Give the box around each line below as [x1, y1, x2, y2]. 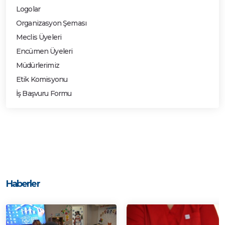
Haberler [6, 178, 40, 189]
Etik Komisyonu [16, 75, 68, 84]
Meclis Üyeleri [16, 33, 62, 42]
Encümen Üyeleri [16, 47, 73, 56]
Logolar [16, 5, 41, 14]
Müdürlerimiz [16, 61, 59, 70]
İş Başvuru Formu [16, 89, 72, 98]
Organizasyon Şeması [16, 19, 87, 28]
